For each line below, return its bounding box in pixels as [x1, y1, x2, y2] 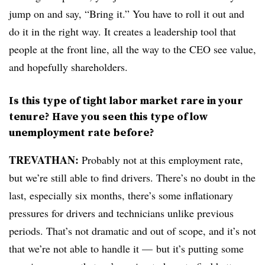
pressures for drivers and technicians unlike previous [9, 206, 234, 221]
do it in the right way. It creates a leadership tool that [9, 24, 236, 39]
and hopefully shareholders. [9, 60, 128, 75]
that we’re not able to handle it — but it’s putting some [9, 241, 244, 256]
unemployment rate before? [9, 125, 154, 140]
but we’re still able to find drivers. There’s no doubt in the [9, 170, 256, 185]
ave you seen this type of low [61, 109, 208, 124]
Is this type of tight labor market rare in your [9, 93, 243, 108]
